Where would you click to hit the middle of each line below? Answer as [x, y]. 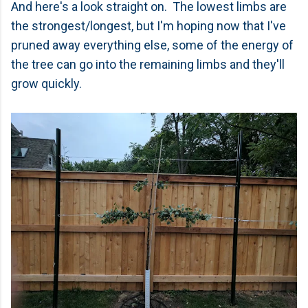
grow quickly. [46, 84]
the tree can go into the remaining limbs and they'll [148, 64]
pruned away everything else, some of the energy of [152, 45]
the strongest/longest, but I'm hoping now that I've [148, 26]
